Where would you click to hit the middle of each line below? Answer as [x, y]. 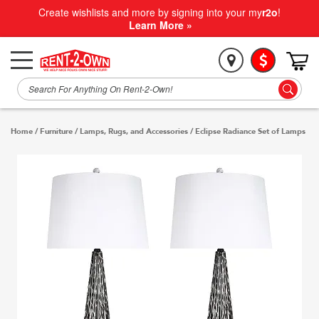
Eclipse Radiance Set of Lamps [250, 131]
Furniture [56, 131]
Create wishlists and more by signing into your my [150, 12]
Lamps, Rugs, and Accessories [134, 131]
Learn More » [161, 25]
